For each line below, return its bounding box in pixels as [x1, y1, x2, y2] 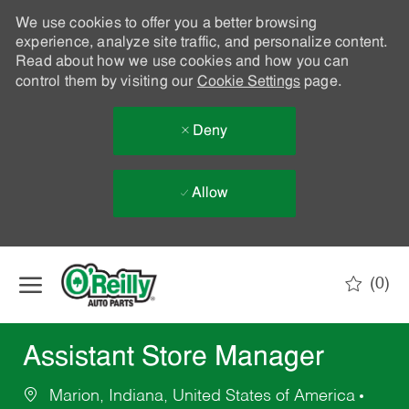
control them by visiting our [15, 75, 197, 89]
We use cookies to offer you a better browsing [15, 16, 317, 31]
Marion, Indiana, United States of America [44, 388, 360, 405]
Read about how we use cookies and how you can [15, 55, 349, 69]
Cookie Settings [196, 75, 300, 89]
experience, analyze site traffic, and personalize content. [15, 36, 388, 50]
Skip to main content [145, 248, 264, 262]
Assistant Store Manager [22, 344, 324, 373]
